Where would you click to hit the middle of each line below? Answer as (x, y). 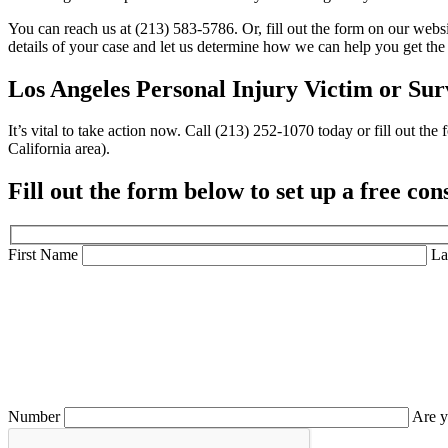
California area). (59, 149)
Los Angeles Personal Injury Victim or (208, 88)
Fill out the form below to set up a (184, 191)
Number (36, 416)
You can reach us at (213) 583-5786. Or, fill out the (169, 28)
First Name (45, 254)
